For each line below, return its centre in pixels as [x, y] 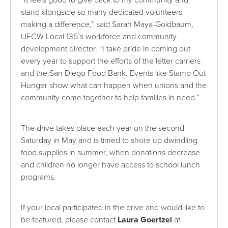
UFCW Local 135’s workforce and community [99, 37]
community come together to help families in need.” [110, 98]
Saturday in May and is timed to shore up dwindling [109, 141]
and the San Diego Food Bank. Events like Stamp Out [113, 74]
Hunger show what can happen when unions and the [114, 86]
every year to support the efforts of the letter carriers [111, 61]
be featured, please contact [69, 220]
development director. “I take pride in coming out [106, 49]
